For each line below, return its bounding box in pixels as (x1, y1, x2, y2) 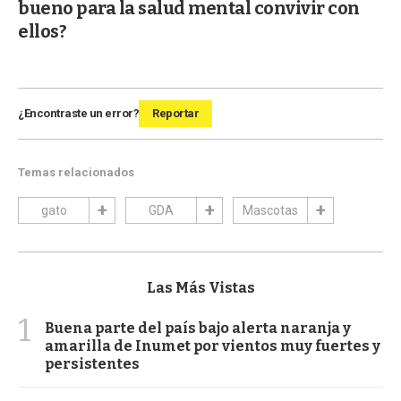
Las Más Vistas (146, 279, 255, 297)
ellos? (18, 21, 66, 43)
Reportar (152, 107, 199, 121)
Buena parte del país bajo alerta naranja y (45, 320, 351, 337)
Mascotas (243, 203, 298, 218)
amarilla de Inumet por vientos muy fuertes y (45, 337, 380, 355)
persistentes (45, 355, 140, 373)
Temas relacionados (18, 166, 134, 180)
